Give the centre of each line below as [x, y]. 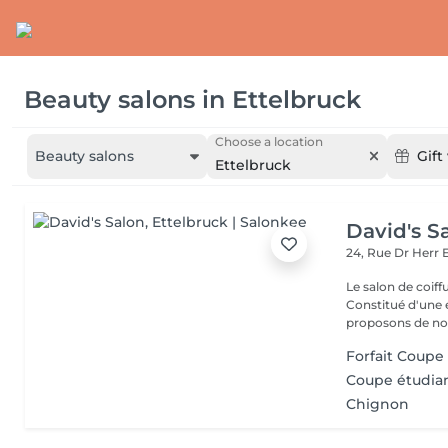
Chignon [378, 404]
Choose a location [269, 141]
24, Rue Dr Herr [394, 252]
